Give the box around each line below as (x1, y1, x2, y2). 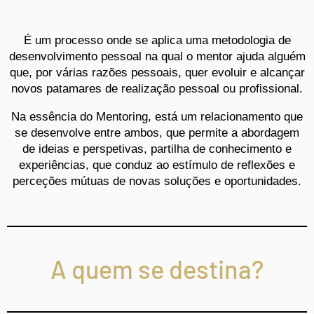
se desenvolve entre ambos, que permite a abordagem (15, 125, 299, 139)
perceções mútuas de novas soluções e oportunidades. (13, 174, 301, 188)
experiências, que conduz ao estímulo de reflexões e (19, 158, 295, 172)
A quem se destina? (50, 253, 264, 284)
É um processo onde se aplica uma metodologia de (23, 33, 291, 47)
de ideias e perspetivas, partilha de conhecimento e (22, 142, 292, 156)
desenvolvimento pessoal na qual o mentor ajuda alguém (8, 49, 306, 63)
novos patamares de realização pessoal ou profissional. (11, 81, 303, 95)
